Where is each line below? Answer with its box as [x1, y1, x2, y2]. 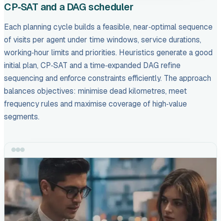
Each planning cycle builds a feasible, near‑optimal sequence [4, 22, 213, 32]
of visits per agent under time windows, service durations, [4, 35, 201, 45]
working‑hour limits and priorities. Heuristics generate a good [4, 47, 213, 58]
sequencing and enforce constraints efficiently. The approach [4, 73, 211, 83]
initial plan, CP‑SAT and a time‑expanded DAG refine [4, 60, 181, 71]
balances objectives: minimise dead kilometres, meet [4, 86, 187, 96]
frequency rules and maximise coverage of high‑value [4, 99, 187, 109]
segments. [4, 111, 39, 122]
